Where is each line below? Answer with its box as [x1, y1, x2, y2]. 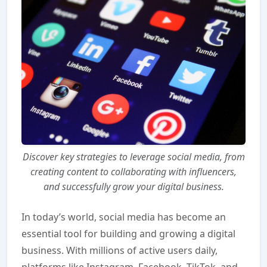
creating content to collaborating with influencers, [30, 164, 237, 178]
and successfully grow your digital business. [43, 179, 224, 193]
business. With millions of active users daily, [21, 243, 218, 257]
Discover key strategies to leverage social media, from [22, 150, 245, 163]
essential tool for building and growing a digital [21, 226, 235, 240]
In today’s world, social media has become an [21, 210, 226, 223]
